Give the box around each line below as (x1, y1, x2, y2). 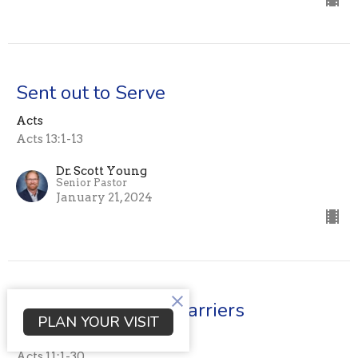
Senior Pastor (56, 177, 127, 189)
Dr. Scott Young (56, 164, 147, 179)
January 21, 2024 (56, 190, 153, 205)
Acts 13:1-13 (16, 132, 83, 147)
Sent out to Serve (16, 80, 165, 106)
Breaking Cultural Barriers (16, 297, 245, 324)
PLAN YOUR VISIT (37, 312, 159, 332)
